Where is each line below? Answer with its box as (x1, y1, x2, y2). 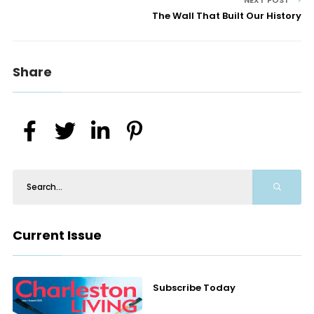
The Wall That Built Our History (152, 9, 302, 23)
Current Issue (12, 226, 102, 245)
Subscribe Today (153, 281, 236, 295)
